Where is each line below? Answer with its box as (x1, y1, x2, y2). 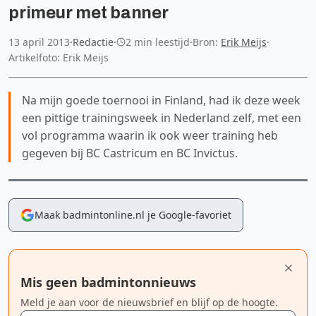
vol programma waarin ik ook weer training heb (22, 127, 278, 143)
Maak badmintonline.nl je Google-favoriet (35, 207, 231, 221)
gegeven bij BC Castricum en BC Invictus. (22, 145, 238, 161)
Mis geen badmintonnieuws (20, 273, 196, 291)
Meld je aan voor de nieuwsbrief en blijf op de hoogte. (20, 295, 278, 309)
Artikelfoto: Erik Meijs (8, 50, 109, 64)
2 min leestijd (126, 35, 190, 49)
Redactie (73, 35, 114, 49)
